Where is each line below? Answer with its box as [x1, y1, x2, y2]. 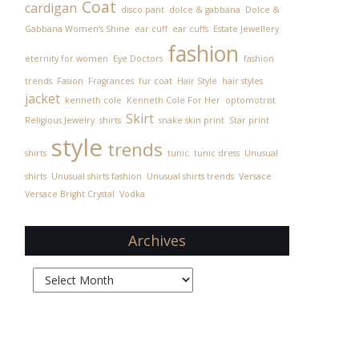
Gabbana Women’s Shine [24, 23, 130, 34]
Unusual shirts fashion [50, 171, 142, 182]
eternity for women [24, 53, 108, 64]
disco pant [120, 4, 164, 15]
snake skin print [158, 115, 224, 126]
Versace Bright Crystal [24, 188, 115, 200]
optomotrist [224, 95, 276, 106]
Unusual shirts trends [146, 171, 234, 182]
